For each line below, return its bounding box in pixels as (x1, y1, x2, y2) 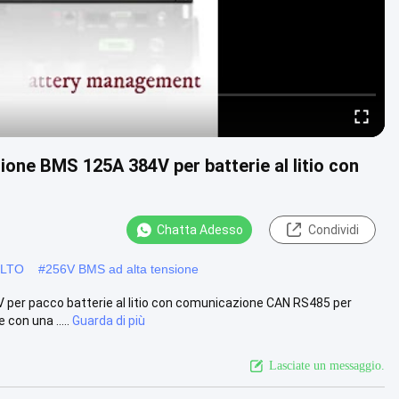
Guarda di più (72, 313, 145, 328)
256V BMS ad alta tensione (45, 261, 199, 276)
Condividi (307, 223, 359, 237)
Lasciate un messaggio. (269, 358, 385, 372)
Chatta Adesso (157, 223, 243, 237)
